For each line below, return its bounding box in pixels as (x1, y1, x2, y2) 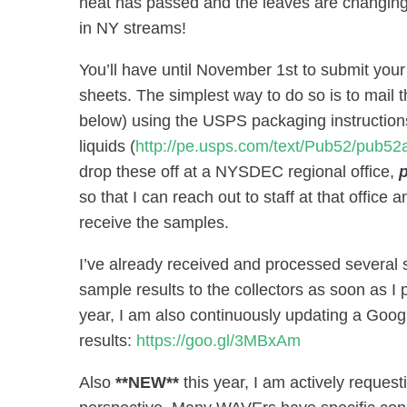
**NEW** (115, 373, 179, 392)
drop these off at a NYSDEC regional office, (79, 163, 399, 181)
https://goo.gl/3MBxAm (136, 332, 301, 350)
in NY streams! (79, 19, 186, 37)
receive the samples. (79, 213, 229, 232)
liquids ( (79, 137, 135, 155)
